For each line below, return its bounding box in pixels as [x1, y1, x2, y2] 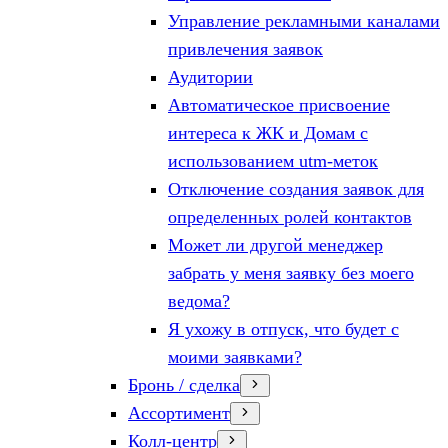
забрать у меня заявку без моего [168, 263, 414, 283]
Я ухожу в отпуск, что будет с [168, 319, 399, 339]
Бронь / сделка [128, 375, 240, 395]
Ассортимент [128, 403, 230, 423]
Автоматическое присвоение [168, 95, 390, 115]
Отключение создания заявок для [168, 179, 424, 199]
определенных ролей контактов [168, 207, 412, 227]
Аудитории [168, 67, 253, 87]
